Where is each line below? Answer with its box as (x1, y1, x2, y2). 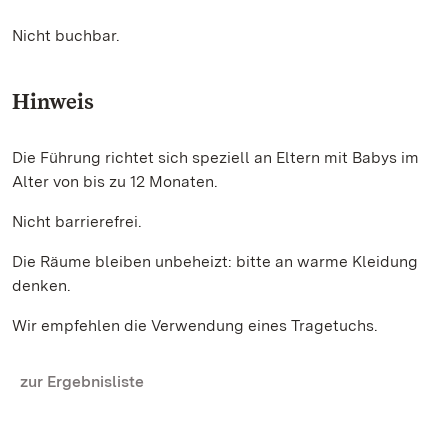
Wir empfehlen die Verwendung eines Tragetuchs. (12, 316, 382, 335)
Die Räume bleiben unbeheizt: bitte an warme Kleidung (12, 252, 418, 271)
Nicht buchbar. (12, 26, 120, 45)
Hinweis (12, 88, 94, 114)
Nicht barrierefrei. (12, 212, 142, 231)
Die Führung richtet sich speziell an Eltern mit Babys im (12, 148, 419, 167)
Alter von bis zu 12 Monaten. (12, 172, 222, 191)
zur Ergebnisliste (20, 372, 144, 391)
